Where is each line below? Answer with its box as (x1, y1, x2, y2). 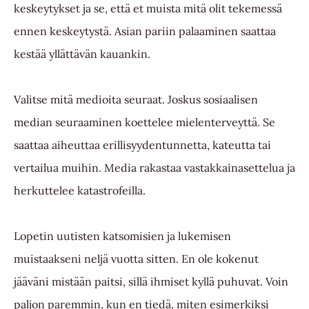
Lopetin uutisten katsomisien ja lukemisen (14, 229, 231, 243)
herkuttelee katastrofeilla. (14, 183, 146, 198)
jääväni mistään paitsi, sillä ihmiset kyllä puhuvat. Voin (14, 275, 288, 289)
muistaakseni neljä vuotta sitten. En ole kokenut (14, 252, 259, 266)
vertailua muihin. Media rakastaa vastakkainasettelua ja (14, 161, 295, 175)
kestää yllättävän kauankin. (14, 47, 150, 61)
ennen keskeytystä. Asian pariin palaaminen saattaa (14, 24, 276, 39)
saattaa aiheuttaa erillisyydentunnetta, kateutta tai (14, 138, 271, 152)
